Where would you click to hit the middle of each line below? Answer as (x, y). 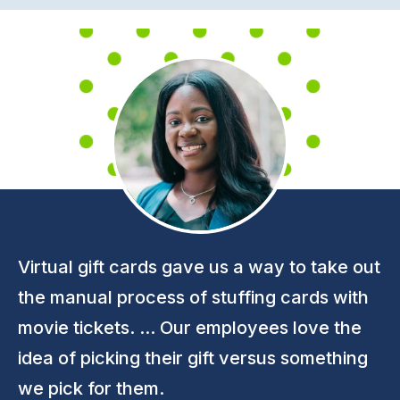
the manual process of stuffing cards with (193, 297)
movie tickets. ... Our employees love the (190, 327)
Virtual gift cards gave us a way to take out (199, 267)
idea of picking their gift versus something (193, 358)
